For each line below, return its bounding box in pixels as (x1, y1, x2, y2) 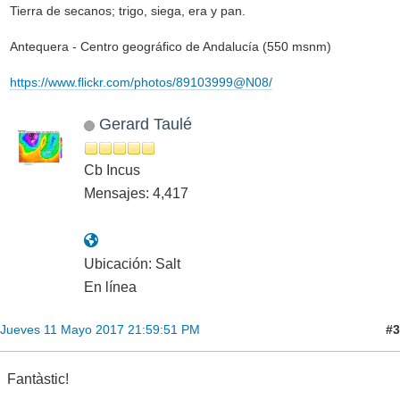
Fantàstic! (7, 371, 69, 387)
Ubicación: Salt (84, 256, 180, 272)
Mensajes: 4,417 (84, 186, 188, 202)
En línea (84, 279, 137, 296)
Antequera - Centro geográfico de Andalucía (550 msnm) (9, 39, 331, 54)
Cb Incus (84, 162, 140, 179)
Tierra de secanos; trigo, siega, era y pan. (9, 4, 246, 19)
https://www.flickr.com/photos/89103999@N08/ (9, 75, 272, 90)
